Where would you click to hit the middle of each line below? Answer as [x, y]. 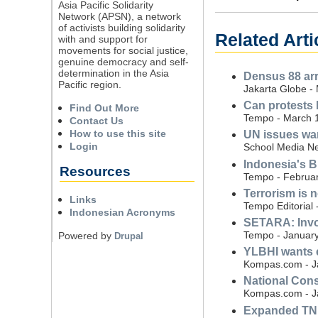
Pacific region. [89, 84]
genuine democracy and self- [123, 61]
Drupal [128, 236]
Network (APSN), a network [119, 16]
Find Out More [104, 108]
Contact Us [96, 120]
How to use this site [117, 133]
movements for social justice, [123, 50]
